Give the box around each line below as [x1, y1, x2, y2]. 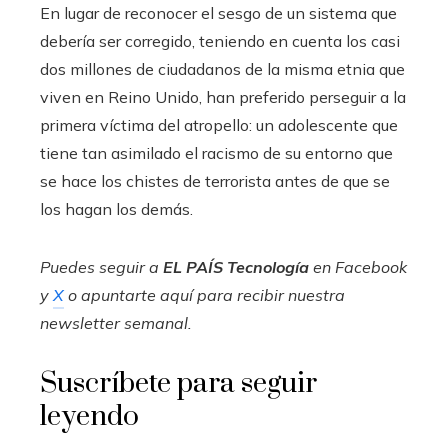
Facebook [331, 257, 407, 278]
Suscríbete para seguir [40, 366, 317, 402]
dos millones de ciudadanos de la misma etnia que [40, 59, 405, 80]
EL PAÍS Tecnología [163, 257, 309, 278]
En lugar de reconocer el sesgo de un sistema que [40, 3, 397, 24]
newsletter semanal [40, 313, 188, 334]
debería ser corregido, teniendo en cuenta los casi [40, 31, 400, 52]
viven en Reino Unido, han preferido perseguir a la [40, 87, 406, 108]
